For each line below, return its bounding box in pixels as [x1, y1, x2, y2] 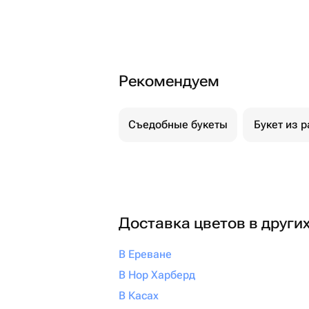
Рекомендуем [119, 72, 219, 90]
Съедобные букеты [128, 118, 228, 131]
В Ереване [119, 248, 172, 261]
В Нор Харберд [119, 268, 195, 281]
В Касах [119, 289, 159, 302]
